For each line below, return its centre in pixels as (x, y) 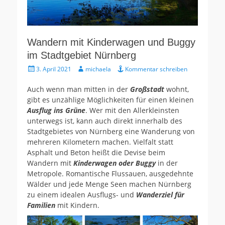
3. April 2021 (54, 69)
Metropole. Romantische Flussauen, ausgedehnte (110, 174)
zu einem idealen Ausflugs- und (82, 195)
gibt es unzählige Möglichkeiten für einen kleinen (110, 100)
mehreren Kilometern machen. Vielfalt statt (100, 142)
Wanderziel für (160, 195)
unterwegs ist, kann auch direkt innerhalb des (105, 121)
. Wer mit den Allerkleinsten (132, 110)
